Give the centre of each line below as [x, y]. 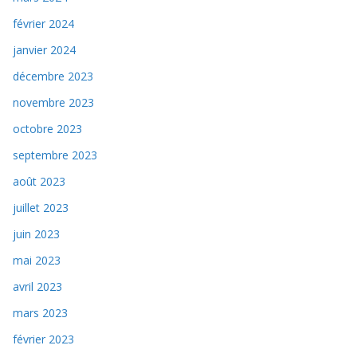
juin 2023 [36, 233]
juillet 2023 [41, 207]
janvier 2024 [44, 49]
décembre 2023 [53, 76]
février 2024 [43, 23]
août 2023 [39, 181]
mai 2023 [37, 260]
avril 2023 [37, 286]
